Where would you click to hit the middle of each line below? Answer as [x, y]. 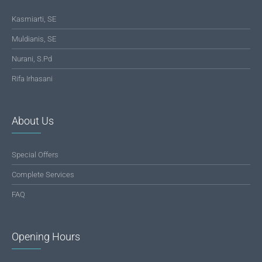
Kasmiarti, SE [34, 19]
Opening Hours [46, 237]
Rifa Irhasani [32, 79]
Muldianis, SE [34, 39]
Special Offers [35, 155]
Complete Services [43, 175]
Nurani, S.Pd [32, 59]
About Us [33, 121]
